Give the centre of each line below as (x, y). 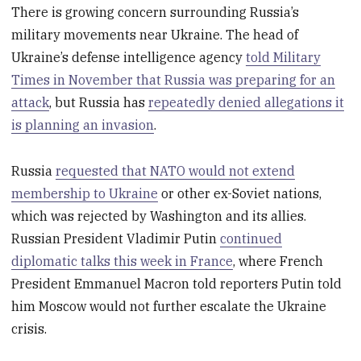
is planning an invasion (83, 125)
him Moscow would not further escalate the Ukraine (169, 306)
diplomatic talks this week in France (122, 261)
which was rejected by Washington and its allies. (159, 216)
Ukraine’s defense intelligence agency (129, 58)
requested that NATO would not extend (176, 170)
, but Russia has (99, 103)
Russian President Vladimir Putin (116, 238)
